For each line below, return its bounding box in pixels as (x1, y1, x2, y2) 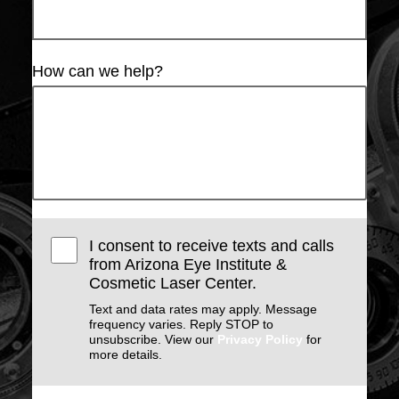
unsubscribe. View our (89, 332, 218, 347)
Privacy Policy (217, 332, 304, 347)
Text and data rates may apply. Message (89, 302, 318, 317)
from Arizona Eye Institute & (89, 256, 288, 274)
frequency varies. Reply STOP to (89, 317, 274, 332)
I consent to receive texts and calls (89, 237, 335, 256)
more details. (89, 347, 163, 362)
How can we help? (32, 61, 163, 80)
